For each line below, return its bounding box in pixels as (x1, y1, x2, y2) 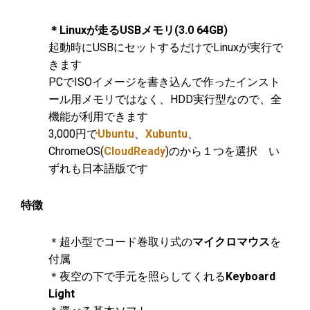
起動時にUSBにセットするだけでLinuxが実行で (48, 40, 283, 54)
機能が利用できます (48, 109, 148, 123)
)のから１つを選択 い (165, 144, 280, 158)
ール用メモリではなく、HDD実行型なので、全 (48, 92, 282, 106)
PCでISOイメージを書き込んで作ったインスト (48, 75, 280, 89)
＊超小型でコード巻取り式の (48, 235, 192, 248)
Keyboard (226, 269, 275, 283)
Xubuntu (145, 127, 188, 140)
